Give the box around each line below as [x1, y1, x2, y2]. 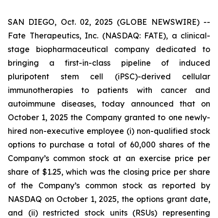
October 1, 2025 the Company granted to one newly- [8, 112, 210, 122]
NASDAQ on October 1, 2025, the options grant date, [8, 194, 210, 204]
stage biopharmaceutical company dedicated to [8, 44, 210, 54]
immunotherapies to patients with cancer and [8, 85, 210, 95]
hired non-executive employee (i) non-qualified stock [8, 126, 210, 136]
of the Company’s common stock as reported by [8, 181, 210, 190]
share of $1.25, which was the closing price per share [8, 167, 210, 177]
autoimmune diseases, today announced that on [8, 99, 210, 109]
